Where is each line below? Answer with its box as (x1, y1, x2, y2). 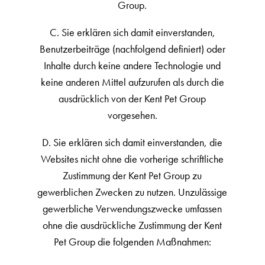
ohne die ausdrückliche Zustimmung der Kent (43, 218, 222, 232)
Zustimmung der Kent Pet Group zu (63, 169, 202, 182)
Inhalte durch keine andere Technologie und (44, 59, 221, 72)
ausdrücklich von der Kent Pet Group (59, 92, 206, 105)
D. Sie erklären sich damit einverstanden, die (42, 135, 223, 149)
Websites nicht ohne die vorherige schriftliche (41, 152, 224, 166)
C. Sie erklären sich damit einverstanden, (49, 25, 215, 39)
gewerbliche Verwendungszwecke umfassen (43, 202, 222, 215)
